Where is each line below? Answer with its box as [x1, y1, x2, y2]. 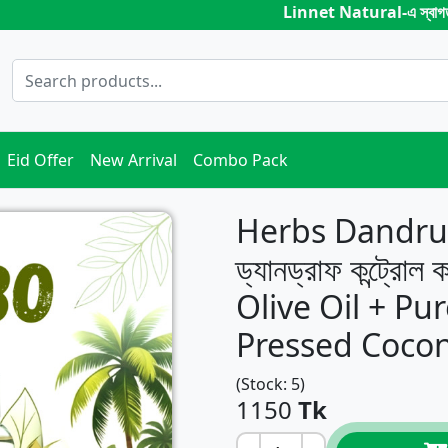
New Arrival [90, 149, 177, 171]
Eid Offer [7, 149, 74, 171]
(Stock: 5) [236, 373, 305, 395]
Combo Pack [193, 149, 288, 171]
